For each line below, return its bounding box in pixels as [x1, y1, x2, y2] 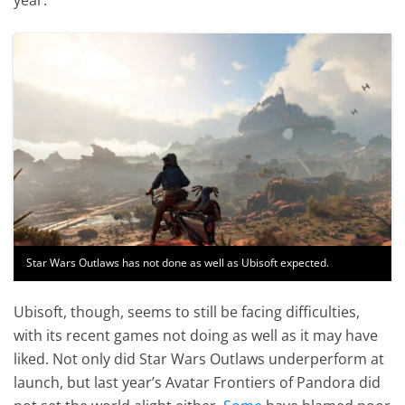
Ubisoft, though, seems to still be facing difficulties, [14, 301, 361, 322]
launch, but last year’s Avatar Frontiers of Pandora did [14, 372, 381, 392]
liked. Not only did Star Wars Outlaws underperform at [14, 348, 385, 369]
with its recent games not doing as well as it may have [14, 325, 379, 345]
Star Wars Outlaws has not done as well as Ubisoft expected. [26, 255, 330, 271]
